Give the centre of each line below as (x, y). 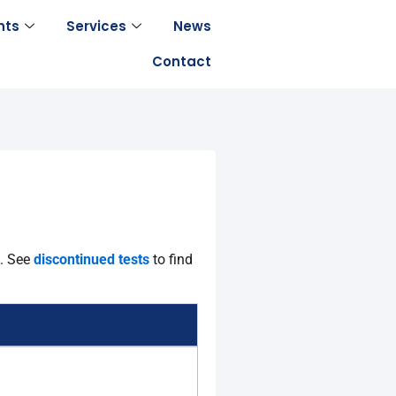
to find (173, 259)
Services (96, 26)
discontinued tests (91, 259)
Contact (181, 61)
